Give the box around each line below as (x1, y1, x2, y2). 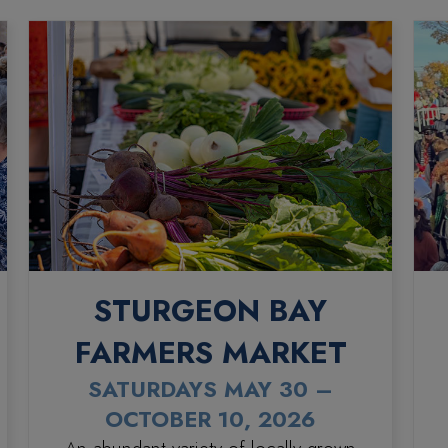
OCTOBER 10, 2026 (105, 402, 317, 435)
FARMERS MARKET (74, 330, 347, 374)
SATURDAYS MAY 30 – (88, 372, 334, 405)
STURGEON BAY (94, 288, 328, 332)
